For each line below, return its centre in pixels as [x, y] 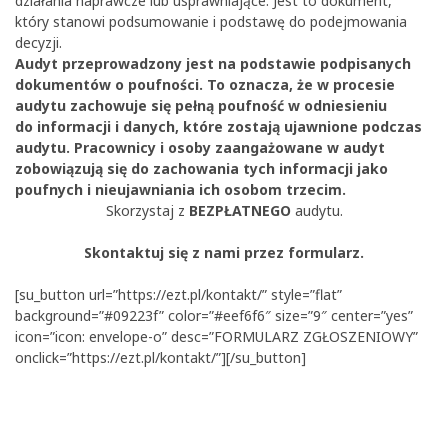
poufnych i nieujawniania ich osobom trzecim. [180, 190]
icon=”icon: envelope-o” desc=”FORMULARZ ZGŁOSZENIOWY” [216, 337]
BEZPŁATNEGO [239, 211]
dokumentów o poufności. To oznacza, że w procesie [205, 85]
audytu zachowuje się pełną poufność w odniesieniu [201, 106]
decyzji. [38, 43]
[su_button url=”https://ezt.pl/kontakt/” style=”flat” [178, 295]
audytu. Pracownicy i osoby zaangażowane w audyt [200, 148]
